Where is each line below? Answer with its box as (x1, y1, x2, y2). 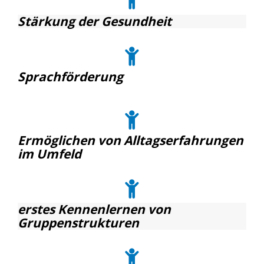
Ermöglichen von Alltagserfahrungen (18, 132, 243, 148)
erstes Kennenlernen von (18, 201, 171, 217)
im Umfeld (18, 146, 81, 162)
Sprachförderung (18, 68, 123, 85)
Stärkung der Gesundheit (18, 13, 171, 29)
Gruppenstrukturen (18, 214, 139, 231)
